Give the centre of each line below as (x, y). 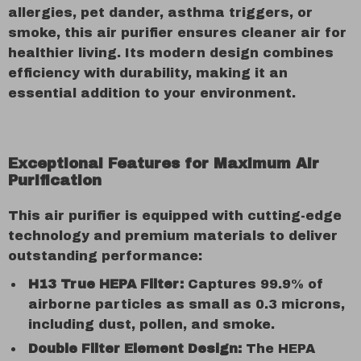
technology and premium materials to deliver (173, 236)
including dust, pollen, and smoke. (151, 324)
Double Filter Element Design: (135, 349)
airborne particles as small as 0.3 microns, (187, 304)
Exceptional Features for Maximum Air (164, 164)
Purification (55, 180)
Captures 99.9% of (254, 284)
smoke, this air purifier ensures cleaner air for (177, 33)
